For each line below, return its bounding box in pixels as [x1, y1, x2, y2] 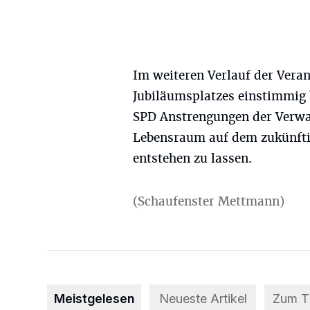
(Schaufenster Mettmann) [133, 194, 284, 209]
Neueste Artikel [158, 291, 247, 306]
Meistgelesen [54, 291, 134, 306]
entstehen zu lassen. [133, 151, 252, 166]
